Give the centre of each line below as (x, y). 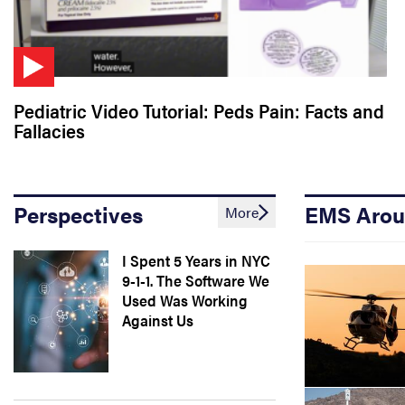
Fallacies (49, 130)
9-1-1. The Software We (196, 280)
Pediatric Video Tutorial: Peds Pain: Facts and (199, 110)
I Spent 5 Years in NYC (196, 260)
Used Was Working (185, 300)
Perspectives (78, 214)
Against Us (158, 320)
